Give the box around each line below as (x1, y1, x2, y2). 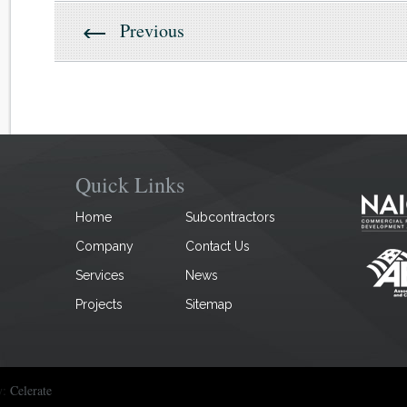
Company (75, 238, 134, 253)
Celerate (10, 381, 52, 399)
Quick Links (75, 169, 185, 199)
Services (75, 267, 125, 283)
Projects (75, 296, 124, 312)
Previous (120, 18, 185, 43)
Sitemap (184, 296, 233, 312)
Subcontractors (184, 209, 275, 224)
